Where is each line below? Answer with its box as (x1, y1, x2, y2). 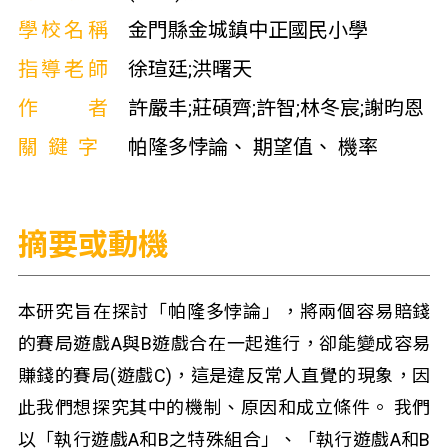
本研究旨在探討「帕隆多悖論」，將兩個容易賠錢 (17, 301, 431, 322)
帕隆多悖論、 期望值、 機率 (127, 135, 378, 159)
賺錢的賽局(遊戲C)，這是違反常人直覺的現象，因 (17, 365, 431, 386)
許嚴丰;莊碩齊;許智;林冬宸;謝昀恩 (127, 96, 424, 120)
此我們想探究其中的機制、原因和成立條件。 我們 (17, 397, 431, 418)
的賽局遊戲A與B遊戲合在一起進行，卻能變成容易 (17, 333, 431, 354)
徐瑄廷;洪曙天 (127, 57, 252, 81)
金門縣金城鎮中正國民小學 (127, 18, 368, 42)
